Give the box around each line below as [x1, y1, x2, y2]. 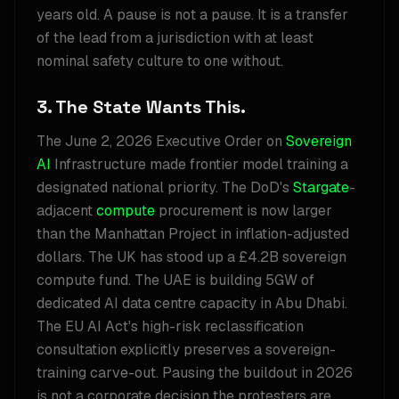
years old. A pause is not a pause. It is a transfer [37, 5, 348, 24]
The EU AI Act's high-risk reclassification [37, 317, 304, 336]
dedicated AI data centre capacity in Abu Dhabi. [37, 294, 347, 313]
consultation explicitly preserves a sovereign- [37, 340, 336, 359]
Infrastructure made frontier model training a [51, 155, 348, 174]
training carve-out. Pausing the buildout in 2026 [37, 363, 353, 382]
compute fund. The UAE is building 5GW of [37, 271, 314, 289]
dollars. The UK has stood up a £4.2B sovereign [37, 248, 346, 266]
